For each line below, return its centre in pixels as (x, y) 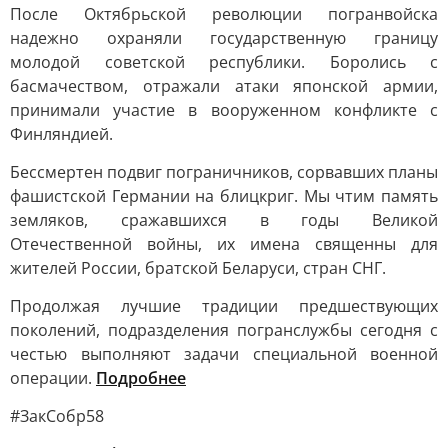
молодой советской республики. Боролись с (224, 62)
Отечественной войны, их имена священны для (224, 244)
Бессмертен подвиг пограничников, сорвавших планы (224, 172)
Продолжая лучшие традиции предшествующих (224, 306)
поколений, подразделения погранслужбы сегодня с (224, 330)
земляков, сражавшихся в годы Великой (224, 220)
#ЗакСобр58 (57, 416)
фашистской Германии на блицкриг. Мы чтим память (224, 196)
